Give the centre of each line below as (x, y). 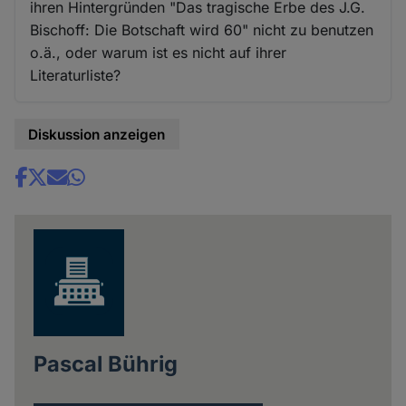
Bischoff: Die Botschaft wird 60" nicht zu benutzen (202, 29)
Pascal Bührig (105, 363)
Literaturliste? (76, 75)
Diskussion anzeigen (97, 134)
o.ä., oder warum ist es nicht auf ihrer (159, 52)
